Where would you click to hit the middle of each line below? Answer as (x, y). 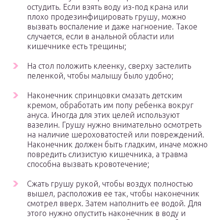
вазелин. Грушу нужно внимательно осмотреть (114, 125)
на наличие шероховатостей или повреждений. (116, 135)
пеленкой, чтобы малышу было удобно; (100, 76)
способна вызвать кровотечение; (88, 164)
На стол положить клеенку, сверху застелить (109, 66)
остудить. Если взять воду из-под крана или (108, 7)
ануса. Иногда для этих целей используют (103, 115)
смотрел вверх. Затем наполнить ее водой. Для (114, 204)
